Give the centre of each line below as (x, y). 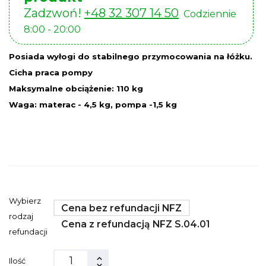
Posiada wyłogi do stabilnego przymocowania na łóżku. (131, 56)
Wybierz (25, 200)
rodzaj (21, 216)
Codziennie (208, 14)
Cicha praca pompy (51, 72)
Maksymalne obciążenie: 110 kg (76, 88)
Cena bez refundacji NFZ (122, 208)
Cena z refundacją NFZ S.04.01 (136, 224)
